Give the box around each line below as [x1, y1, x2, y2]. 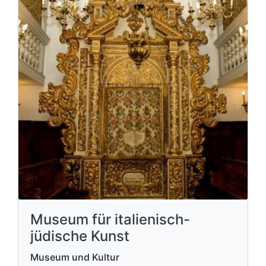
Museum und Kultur [30, 251, 119, 263]
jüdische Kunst [30, 227, 129, 245]
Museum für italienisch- [30, 210, 190, 228]
